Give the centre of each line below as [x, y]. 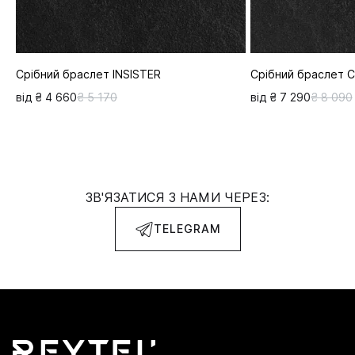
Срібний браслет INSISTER [88, 74]
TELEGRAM [187, 228]
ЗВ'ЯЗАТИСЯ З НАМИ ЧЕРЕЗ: [177, 197]
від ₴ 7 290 [280, 97]
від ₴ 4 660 [46, 97]
